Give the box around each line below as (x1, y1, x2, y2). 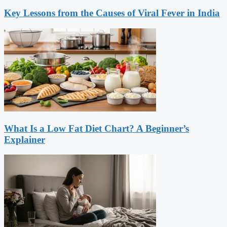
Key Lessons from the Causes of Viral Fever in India (4, 8, 220, 19)
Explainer (4, 134, 45, 145)
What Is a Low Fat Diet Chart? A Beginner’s (4, 123, 189, 134)
